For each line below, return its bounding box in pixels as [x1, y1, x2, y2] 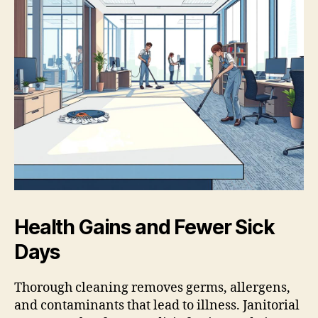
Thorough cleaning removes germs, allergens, [14, 279, 290, 296]
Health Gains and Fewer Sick [14, 214, 275, 239]
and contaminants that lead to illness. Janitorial [14, 297, 300, 314]
